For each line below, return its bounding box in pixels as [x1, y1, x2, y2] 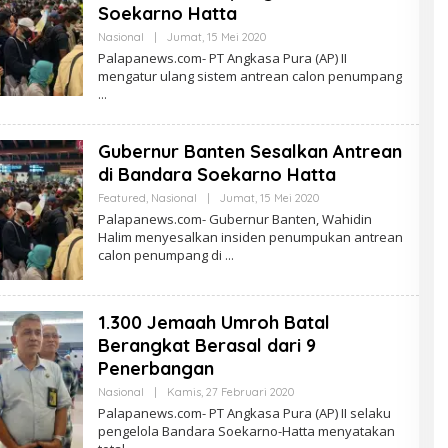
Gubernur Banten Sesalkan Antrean [97, 139, 402, 163]
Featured [97, 190, 146, 205]
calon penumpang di [97, 245, 225, 264]
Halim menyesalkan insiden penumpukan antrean [97, 227, 403, 246]
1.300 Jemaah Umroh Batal [97, 310, 330, 334]
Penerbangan [97, 356, 214, 380]
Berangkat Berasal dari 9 [97, 333, 316, 357]
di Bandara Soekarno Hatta [97, 162, 336, 186]
